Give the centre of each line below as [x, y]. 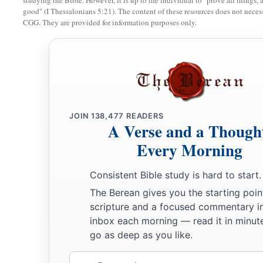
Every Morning [190, 150]
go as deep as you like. [141, 235]
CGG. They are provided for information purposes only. [110, 23]
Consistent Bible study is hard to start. [176, 175]
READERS [144, 116]
